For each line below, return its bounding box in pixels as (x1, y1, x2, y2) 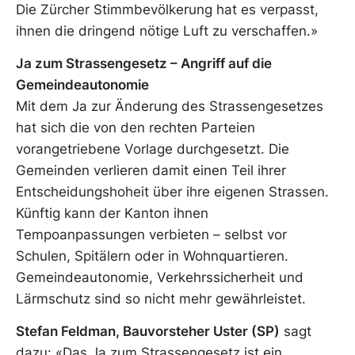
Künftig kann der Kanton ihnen (16, 204, 208, 221)
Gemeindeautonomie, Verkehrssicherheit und (16, 269, 303, 285)
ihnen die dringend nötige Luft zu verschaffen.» (16, 22, 318, 39)
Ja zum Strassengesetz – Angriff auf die (16, 55, 272, 71)
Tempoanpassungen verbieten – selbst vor (16, 226, 287, 242)
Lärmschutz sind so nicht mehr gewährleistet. (16, 290, 306, 307)
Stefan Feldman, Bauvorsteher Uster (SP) (16, 323, 280, 340)
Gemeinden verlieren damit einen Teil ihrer (16, 162, 286, 178)
